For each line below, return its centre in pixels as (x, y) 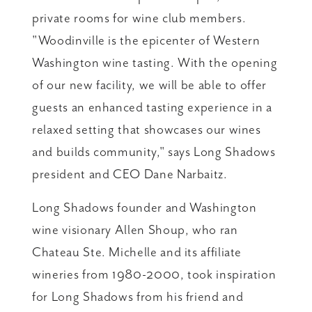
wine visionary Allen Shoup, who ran (135, 229)
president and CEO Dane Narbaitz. (130, 174)
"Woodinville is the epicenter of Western (146, 40)
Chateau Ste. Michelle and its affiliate (137, 252)
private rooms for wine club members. (139, 18)
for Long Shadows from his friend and (138, 296)
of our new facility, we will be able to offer (149, 85)
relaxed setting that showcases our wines (147, 129)
